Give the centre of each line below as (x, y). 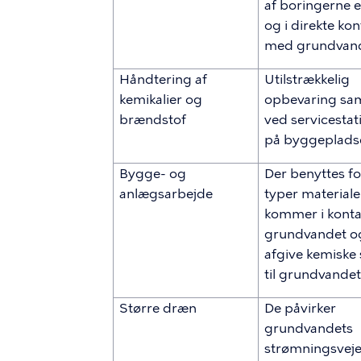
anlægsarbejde (166, 194)
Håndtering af (164, 79)
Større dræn (158, 308)
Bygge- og (153, 174)
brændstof (153, 120)
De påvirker (301, 308)
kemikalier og (161, 100)
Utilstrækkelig (307, 79)
